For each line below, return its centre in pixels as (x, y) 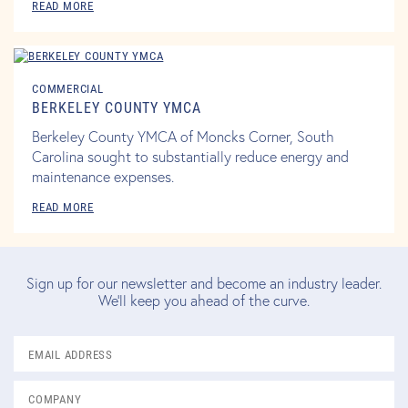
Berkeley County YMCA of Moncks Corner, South (183, 137)
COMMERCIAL (68, 88)
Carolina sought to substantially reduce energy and (190, 157)
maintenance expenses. (103, 177)
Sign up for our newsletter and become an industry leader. (204, 283)
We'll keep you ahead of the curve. (204, 301)
